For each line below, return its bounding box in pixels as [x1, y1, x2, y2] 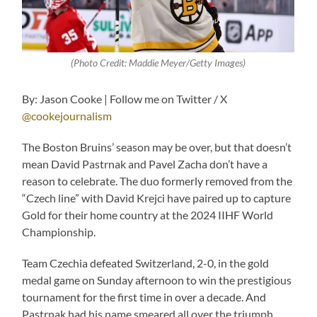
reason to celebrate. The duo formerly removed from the [22, 173, 293, 188]
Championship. [22, 224, 96, 238]
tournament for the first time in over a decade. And [22, 289, 267, 304]
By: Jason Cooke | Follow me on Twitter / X [22, 91, 228, 105]
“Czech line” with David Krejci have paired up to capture [22, 190, 292, 204]
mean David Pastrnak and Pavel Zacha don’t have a [22, 156, 268, 171]
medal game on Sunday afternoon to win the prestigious [22, 272, 292, 287]
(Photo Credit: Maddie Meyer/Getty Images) [71, 57, 246, 69]
